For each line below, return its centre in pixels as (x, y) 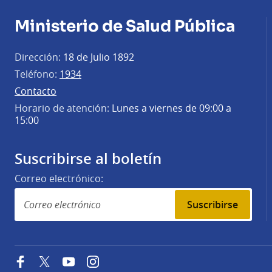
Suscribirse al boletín (88, 159)
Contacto (36, 91)
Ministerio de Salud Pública (125, 27)
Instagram (117, 261)
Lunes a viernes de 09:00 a (170, 108)
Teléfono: (36, 74)
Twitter (63, 261)
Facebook (43, 261)
